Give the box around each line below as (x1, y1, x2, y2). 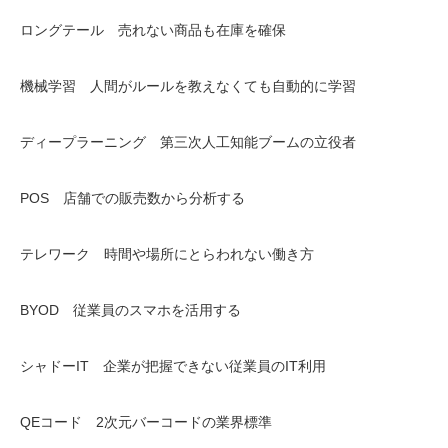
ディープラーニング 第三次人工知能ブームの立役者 (20, 134, 356, 150)
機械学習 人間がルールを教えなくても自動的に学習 (20, 78, 356, 94)
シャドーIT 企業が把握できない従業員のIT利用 (20, 358, 326, 374)
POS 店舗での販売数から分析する (20, 190, 245, 206)
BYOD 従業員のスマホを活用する (20, 302, 241, 318)
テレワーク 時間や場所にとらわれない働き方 (20, 246, 314, 262)
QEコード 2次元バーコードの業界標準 (20, 414, 272, 430)
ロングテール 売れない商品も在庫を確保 (20, 22, 286, 38)
